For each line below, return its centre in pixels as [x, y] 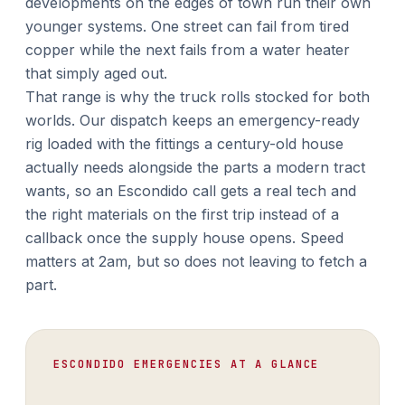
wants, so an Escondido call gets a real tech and [191, 191]
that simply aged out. [96, 73]
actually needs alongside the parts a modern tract [195, 167]
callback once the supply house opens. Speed [184, 238]
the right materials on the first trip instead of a [182, 214]
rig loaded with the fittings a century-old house [184, 144]
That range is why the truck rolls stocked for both [198, 97]
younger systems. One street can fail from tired [187, 26]
